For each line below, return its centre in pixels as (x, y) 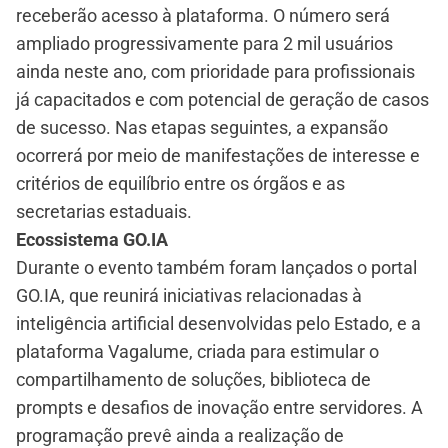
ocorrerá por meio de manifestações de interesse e (218, 156)
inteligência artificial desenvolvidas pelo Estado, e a (218, 324)
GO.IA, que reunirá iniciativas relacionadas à (189, 296)
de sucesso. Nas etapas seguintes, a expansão (202, 128)
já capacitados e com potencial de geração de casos (222, 100)
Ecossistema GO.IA (92, 240)
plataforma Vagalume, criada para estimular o (197, 352)
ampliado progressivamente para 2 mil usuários (204, 44)
